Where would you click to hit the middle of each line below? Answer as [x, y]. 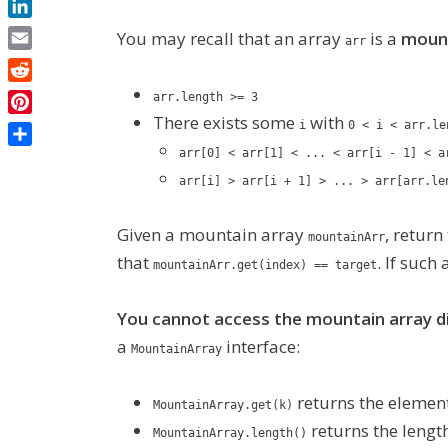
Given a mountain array [212, 234]
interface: [261, 346]
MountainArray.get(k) [223, 405]
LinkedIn [42, 29]
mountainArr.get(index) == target [265, 265]
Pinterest [43, 125]
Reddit [34, 93]
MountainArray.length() [230, 433]
